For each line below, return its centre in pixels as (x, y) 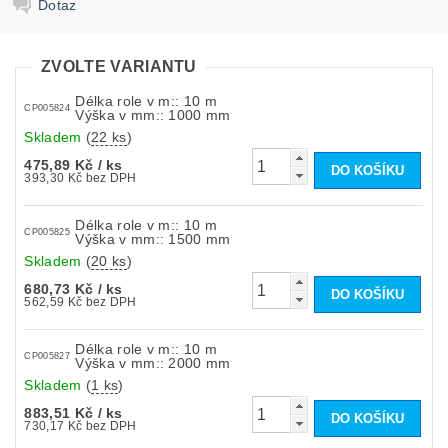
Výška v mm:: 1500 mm (153, 238)
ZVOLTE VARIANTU (119, 67)
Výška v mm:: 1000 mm (153, 114)
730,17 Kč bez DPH (111, 425)
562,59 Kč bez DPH (111, 301)
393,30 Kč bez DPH (111, 177)
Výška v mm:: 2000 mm (153, 362)
